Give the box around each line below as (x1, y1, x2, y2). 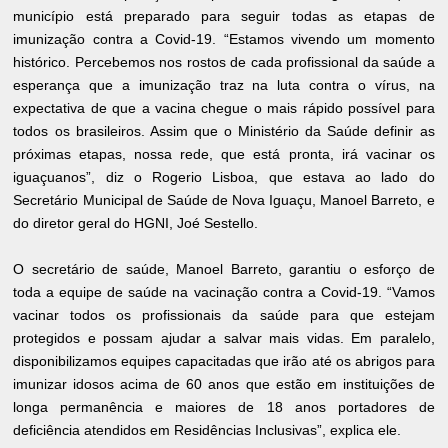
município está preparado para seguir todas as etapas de (13, 8, 435, 25)
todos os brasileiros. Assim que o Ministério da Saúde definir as (13, 123, 435, 140)
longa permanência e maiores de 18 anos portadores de (13, 399, 435, 416)
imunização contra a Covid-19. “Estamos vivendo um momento (13, 31, 435, 48)
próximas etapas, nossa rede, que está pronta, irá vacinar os (13, 146, 435, 163)
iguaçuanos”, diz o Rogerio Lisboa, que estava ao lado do (13, 169, 435, 186)
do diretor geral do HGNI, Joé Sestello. (13, 215, 259, 232)
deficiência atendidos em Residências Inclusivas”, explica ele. (13, 422, 402, 439)
